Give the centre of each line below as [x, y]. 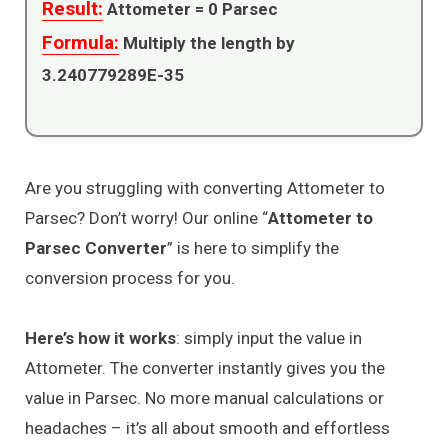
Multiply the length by [207, 42]
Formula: [80, 42]
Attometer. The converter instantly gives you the [205, 368]
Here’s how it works [100, 338]
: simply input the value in [269, 338]
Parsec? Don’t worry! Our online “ [146, 217]
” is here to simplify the [253, 247]
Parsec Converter [96, 247]
